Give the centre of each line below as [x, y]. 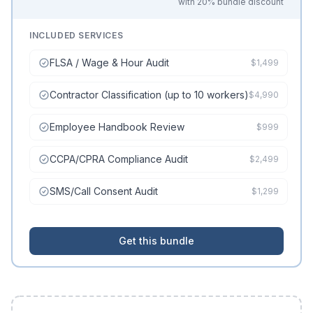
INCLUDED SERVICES [77, 35]
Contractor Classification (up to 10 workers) [149, 95]
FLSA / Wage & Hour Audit [109, 63]
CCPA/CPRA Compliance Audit [119, 159]
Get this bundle [156, 241]
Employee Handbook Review [117, 127]
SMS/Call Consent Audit [104, 191]
